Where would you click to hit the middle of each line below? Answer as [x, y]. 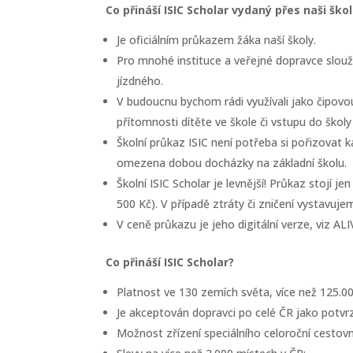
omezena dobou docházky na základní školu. [232, 163]
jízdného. [140, 81]
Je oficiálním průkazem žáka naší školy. [217, 40]
